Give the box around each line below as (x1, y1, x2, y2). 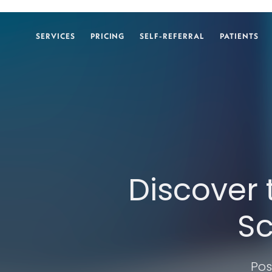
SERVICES (36, 31, 75, 41)
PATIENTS (219, 31, 259, 41)
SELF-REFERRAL (140, 31, 205, 41)
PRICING (90, 31, 125, 41)
